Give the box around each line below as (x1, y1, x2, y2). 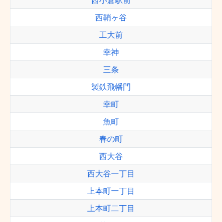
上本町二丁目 (87, 203, 135, 213)
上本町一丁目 (87, 186, 135, 196)
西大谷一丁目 (87, 168, 135, 178)
